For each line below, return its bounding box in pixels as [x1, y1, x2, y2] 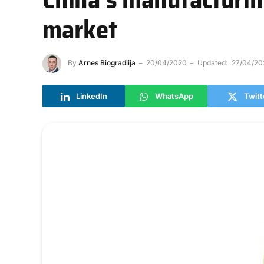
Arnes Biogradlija [78, 58, 136, 68]
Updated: [197, 58, 227, 68]
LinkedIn [75, 91, 107, 101]
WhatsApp [154, 91, 193, 101]
